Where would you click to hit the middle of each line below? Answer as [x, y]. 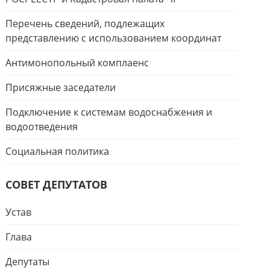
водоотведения [42, 127]
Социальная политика [58, 151]
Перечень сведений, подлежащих [85, 24]
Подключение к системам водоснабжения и [109, 112]
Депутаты [28, 262]
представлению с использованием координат [114, 38]
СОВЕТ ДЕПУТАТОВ [57, 184]
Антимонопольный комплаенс [77, 63]
